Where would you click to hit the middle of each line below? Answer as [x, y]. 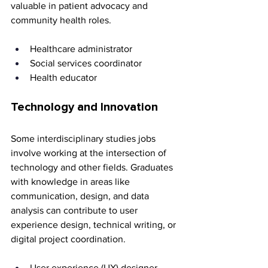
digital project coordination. [68, 239]
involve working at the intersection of [90, 153]
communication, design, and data [81, 196]
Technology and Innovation [84, 107]
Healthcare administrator [82, 49]
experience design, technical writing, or [95, 225]
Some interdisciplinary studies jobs [84, 139]
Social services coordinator [87, 63]
